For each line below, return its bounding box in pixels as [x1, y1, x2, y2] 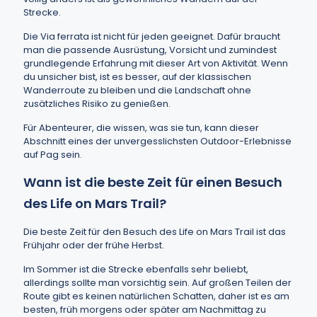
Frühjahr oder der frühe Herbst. [23, 238, 164, 252]
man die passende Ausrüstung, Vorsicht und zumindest [23, 43, 277, 57]
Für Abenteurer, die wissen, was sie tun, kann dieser [23, 121, 259, 134]
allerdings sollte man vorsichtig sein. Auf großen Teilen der [23, 276, 292, 289]
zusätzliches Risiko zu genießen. [23, 97, 171, 110]
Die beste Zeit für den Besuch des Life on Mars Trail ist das [23, 225, 286, 238]
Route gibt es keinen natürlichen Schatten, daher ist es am [23, 289, 289, 303]
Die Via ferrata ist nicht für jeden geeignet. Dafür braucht [23, 30, 280, 43]
